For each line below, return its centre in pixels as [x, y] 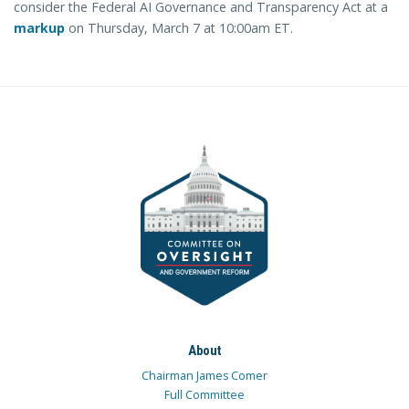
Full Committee [204, 394]
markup [39, 27]
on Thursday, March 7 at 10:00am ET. [179, 27]
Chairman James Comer [204, 375]
